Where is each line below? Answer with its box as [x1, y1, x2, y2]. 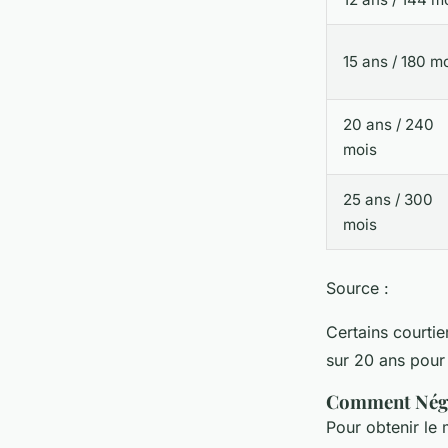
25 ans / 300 [343, 189, 433, 209]
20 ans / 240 [343, 114, 434, 134]
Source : [326, 277, 389, 298]
